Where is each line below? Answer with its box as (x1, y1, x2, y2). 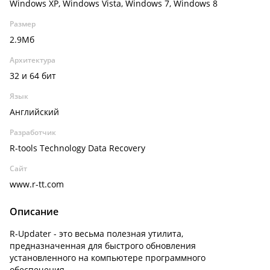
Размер (10, 19, 36, 29)
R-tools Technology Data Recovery (10, 142, 145, 154)
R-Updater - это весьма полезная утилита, (10, 228, 183, 239)
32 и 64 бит (10, 70, 56, 81)
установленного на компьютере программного (10, 252, 206, 263)
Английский (10, 106, 59, 118)
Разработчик (10, 127, 56, 137)
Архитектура (10, 55, 55, 65)
